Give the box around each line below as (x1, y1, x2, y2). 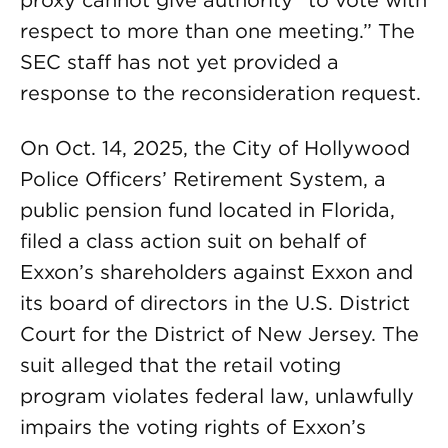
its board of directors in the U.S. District (20, 291, 410, 315)
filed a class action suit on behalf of (20, 229, 366, 253)
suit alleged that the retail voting (20, 353, 341, 377)
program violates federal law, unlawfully (20, 384, 414, 408)
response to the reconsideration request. (20, 81, 421, 105)
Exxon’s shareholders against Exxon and (20, 260, 413, 284)
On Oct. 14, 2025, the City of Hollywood (20, 136, 410, 160)
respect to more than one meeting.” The (20, 19, 415, 43)
